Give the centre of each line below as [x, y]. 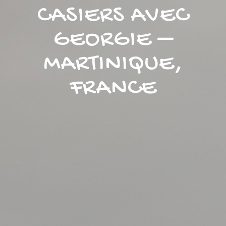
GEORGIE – [113, 40]
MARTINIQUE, [113, 65]
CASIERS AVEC [113, 16]
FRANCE [113, 89]
